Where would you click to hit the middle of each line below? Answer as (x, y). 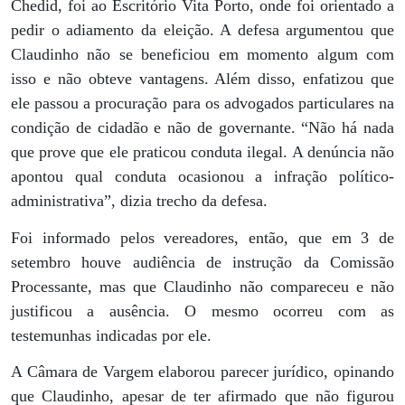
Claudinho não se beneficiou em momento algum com (202, 55)
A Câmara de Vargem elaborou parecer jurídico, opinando (202, 371)
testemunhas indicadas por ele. (111, 335)
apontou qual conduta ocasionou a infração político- (202, 177)
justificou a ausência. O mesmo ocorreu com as (202, 311)
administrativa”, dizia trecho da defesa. (139, 201)
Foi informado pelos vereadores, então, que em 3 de (202, 237)
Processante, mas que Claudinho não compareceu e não (202, 286)
